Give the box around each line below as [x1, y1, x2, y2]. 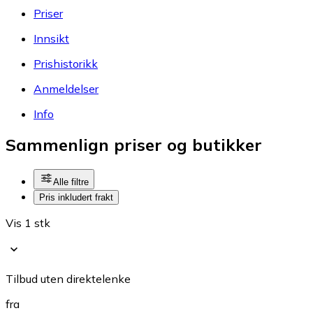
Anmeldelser [34, 81, 99, 96]
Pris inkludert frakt [39, 192, 113, 203]
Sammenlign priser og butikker [6, 134, 262, 156]
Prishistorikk [34, 56, 98, 71]
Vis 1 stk [6, 216, 50, 231]
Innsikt [34, 31, 69, 45]
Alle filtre [53, 177, 89, 188]
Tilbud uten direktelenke [6, 272, 131, 286]
